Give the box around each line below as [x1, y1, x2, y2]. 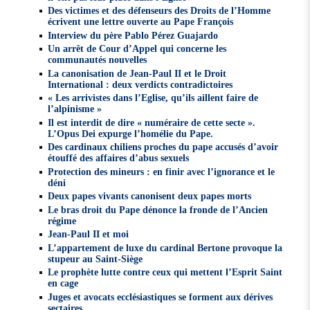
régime [48, 215, 77, 226]
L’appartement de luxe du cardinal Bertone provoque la [48, 241, 283, 253]
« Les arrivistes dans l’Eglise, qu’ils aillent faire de [48, 92, 259, 104]
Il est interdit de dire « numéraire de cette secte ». [48, 116, 256, 128]
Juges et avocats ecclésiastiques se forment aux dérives [48, 291, 273, 302]
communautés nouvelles [48, 54, 147, 66]
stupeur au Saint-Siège [48, 253, 143, 264]
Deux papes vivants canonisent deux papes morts [48, 190, 252, 202]
